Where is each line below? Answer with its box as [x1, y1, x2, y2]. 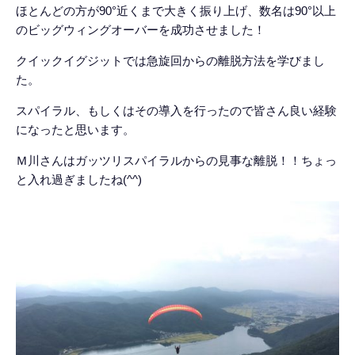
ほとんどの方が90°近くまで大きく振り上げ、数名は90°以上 [16, 4, 336, 17]
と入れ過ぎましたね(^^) [16, 173, 142, 186]
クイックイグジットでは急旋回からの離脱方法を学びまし [16, 54, 325, 67]
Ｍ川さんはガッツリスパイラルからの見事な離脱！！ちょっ [16, 154, 337, 167]
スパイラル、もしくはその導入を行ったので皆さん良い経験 [16, 104, 337, 117]
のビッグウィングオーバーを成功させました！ [16, 23, 265, 36]
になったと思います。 [16, 123, 135, 136]
